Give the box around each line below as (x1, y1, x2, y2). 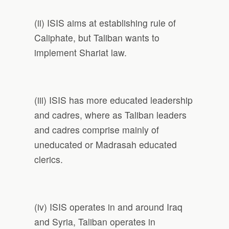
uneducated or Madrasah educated (34, 138, 177, 151)
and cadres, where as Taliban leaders (34, 108, 187, 121)
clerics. (34, 152, 63, 166)
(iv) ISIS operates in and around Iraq (34, 200, 183, 214)
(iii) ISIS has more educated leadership (34, 93, 193, 106)
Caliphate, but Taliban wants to (34, 31, 160, 44)
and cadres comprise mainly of (34, 123, 159, 136)
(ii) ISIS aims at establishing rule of (34, 16, 176, 29)
